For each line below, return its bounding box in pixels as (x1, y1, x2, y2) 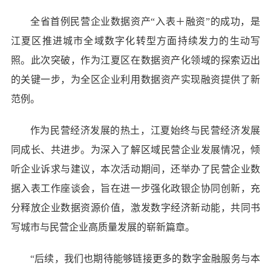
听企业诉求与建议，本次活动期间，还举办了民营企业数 (10, 163, 261, 174)
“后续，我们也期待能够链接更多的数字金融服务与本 (30, 253, 261, 264)
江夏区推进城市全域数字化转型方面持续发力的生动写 (10, 35, 261, 46)
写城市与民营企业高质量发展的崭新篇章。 (10, 221, 195, 232)
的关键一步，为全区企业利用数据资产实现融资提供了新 (10, 74, 261, 85)
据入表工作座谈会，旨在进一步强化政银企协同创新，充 (10, 183, 261, 194)
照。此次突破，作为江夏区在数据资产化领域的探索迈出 (10, 54, 261, 65)
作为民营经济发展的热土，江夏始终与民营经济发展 (30, 125, 261, 135)
